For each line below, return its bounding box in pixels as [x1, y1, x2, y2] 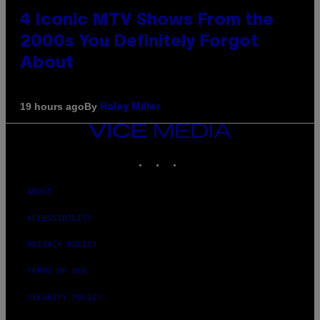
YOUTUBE [199, 150, 234, 160]
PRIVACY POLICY [27, 239, 97, 249]
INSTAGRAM [165, 150, 210, 160]
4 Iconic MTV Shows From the [20, 12, 274, 29]
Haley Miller [100, 102, 161, 112]
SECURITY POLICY [27, 292, 102, 302]
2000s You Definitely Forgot [20, 34, 259, 50]
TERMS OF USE [27, 266, 87, 276]
